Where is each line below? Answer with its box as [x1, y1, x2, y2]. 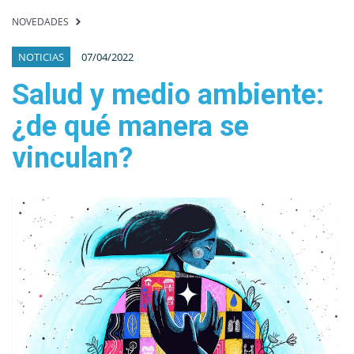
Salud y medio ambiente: [12, 78, 324, 111]
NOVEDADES [12, 15, 69, 28]
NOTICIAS [18, 50, 64, 64]
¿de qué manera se [12, 110, 249, 143]
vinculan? [12, 141, 133, 175]
